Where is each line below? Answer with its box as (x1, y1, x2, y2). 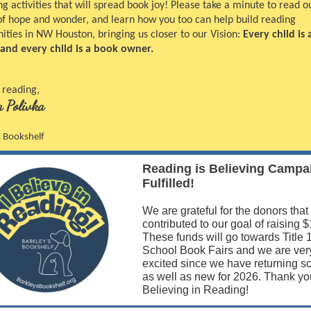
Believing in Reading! (142, 284, 249, 296)
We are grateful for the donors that (142, 205, 308, 217)
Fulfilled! (142, 176, 194, 190)
